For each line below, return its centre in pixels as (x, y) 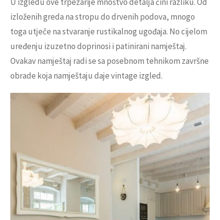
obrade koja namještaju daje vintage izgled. (86, 76)
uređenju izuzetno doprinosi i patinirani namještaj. (98, 46)
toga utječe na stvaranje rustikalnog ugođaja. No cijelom (109, 32)
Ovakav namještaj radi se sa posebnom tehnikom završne (110, 61)
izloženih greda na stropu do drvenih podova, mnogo (103, 17)
